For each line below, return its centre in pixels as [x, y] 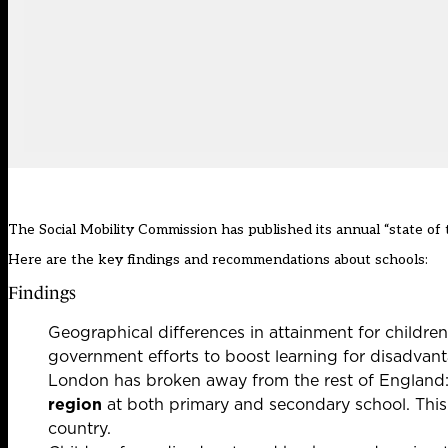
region [75, 404]
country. [79, 428]
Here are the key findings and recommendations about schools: [218, 260]
